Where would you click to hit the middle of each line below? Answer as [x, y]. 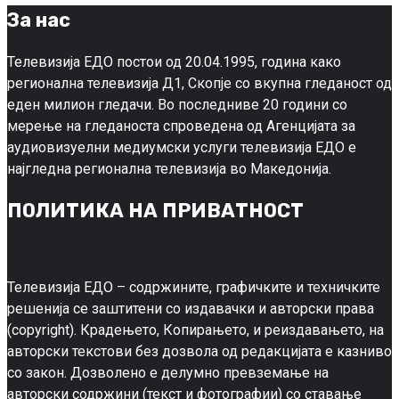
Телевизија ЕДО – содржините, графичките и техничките [194, 288]
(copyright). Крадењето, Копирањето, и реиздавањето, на [195, 330]
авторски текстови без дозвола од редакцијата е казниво [199, 352]
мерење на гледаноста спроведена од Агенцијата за [181, 126]
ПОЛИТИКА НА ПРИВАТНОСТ [155, 210]
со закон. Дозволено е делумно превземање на [168, 373]
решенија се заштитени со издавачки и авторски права [191, 309]
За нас [39, 20]
